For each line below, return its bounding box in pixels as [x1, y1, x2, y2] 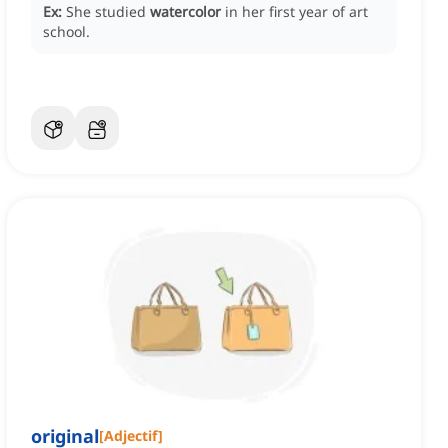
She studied [66, 2, 150, 22]
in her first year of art [225, 2, 368, 22]
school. [43, 22, 90, 42]
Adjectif [104, 426, 158, 446]
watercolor [150, 2, 221, 22]
